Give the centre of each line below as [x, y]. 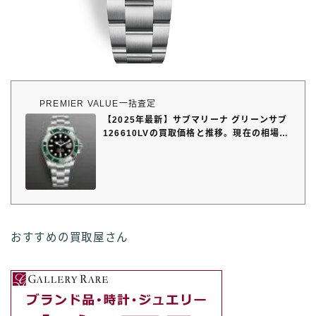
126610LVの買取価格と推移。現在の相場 [192, 134]
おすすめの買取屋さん [69, 238]
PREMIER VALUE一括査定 [98, 104]
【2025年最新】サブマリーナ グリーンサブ [195, 120]
